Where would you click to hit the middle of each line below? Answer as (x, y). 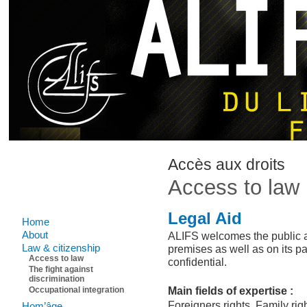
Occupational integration (77, 290)
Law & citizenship (61, 248)
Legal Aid (205, 219)
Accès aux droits (227, 164)
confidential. (198, 262)
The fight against (61, 269)
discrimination (57, 279)
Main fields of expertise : (231, 291)
